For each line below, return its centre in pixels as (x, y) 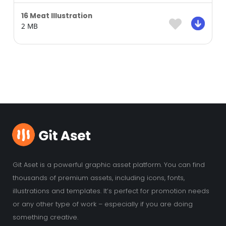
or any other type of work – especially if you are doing (103, 204)
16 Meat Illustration (56, 16)
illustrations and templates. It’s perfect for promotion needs (111, 191)
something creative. (45, 217)
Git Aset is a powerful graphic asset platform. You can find (109, 164)
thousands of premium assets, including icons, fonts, (99, 178)
